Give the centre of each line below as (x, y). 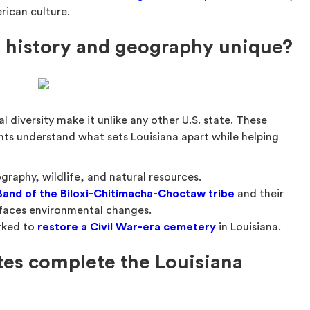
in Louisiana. (249, 227)
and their (259, 194)
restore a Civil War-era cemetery (127, 227)
